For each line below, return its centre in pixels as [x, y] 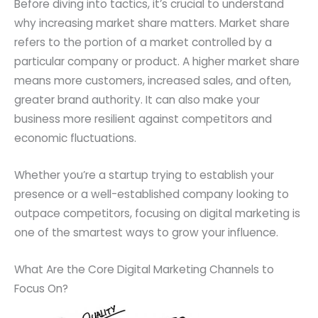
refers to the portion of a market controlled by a [143, 43]
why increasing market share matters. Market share [152, 23]
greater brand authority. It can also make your [137, 100]
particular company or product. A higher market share [157, 62]
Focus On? [41, 288]
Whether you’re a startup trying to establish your [144, 175]
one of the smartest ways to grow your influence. [146, 233]
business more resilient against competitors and [143, 119]
